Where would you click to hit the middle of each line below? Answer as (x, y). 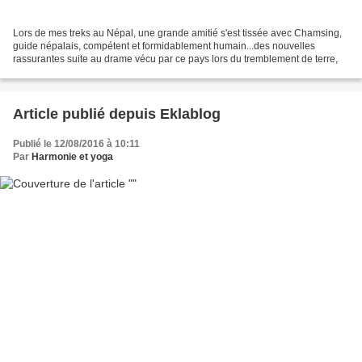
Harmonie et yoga (72, 157)
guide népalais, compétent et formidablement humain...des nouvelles (164, 46)
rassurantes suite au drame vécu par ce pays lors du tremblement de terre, (175, 59)
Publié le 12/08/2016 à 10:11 (76, 144)
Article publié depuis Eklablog (190, 114)
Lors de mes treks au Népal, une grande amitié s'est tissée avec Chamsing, (177, 34)
